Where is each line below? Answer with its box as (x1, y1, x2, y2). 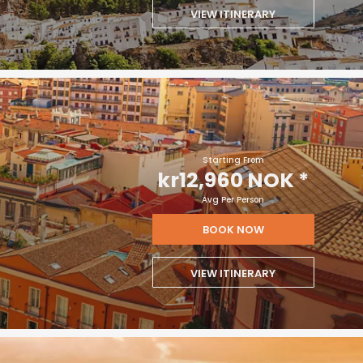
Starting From (202, 154, 264, 166)
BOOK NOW (202, 222, 264, 237)
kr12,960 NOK (157, 166, 295, 194)
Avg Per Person (202, 194, 265, 206)
